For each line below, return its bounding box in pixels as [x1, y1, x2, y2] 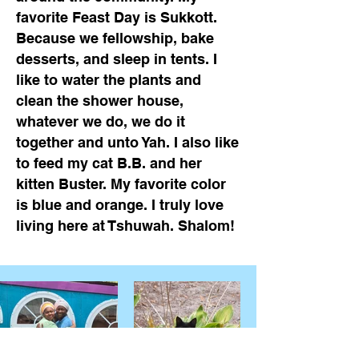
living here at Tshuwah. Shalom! [16, 217, 235, 234]
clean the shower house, [16, 92, 184, 109]
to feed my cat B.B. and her [16, 155, 202, 171]
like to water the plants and [16, 71, 201, 88]
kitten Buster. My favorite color [16, 175, 226, 192]
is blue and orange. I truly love [16, 196, 224, 213]
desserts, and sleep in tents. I [16, 50, 217, 67]
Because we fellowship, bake [16, 30, 214, 46]
